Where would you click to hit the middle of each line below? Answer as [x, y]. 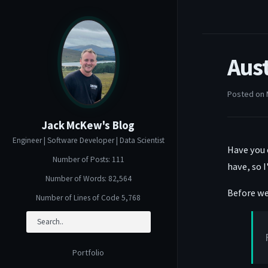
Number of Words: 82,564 [88, 179]
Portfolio [89, 252]
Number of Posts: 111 [88, 160]
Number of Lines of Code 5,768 [89, 198]
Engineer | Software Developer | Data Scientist [88, 141]
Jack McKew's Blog [89, 126]
